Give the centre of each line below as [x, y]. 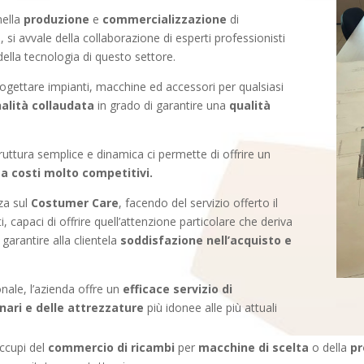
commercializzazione [165, 19]
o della [330, 347]
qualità [250, 105]
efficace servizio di [178, 289]
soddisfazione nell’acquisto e [206, 240]
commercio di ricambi [112, 347]
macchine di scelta [254, 347]
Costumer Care [75, 203]
